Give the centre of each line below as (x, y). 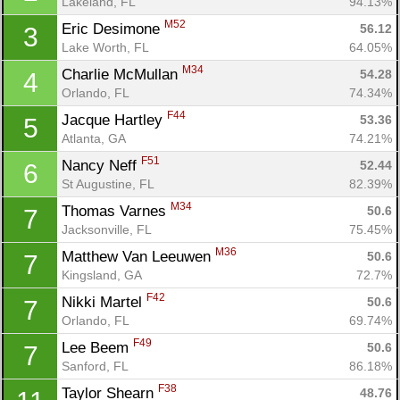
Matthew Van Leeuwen (138, 256)
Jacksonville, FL (107, 229)
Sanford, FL (95, 366)
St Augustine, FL (108, 183)
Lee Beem (97, 347)
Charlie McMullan (122, 74)
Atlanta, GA (94, 138)
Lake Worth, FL (105, 47)
